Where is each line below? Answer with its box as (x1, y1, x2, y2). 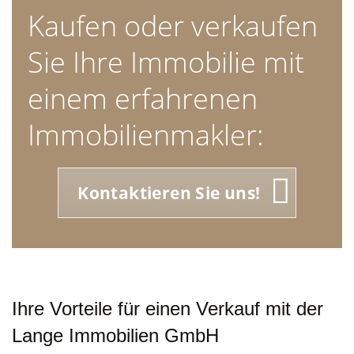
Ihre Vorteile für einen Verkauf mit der (12, 298, 323, 319)
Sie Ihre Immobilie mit (28, 43, 304, 81)
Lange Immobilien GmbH (12, 325, 219, 346)
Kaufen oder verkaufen (28, 6, 318, 45)
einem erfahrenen (28, 79, 258, 118)
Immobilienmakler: (28, 115, 264, 154)
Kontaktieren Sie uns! (77, 182, 261, 204)
